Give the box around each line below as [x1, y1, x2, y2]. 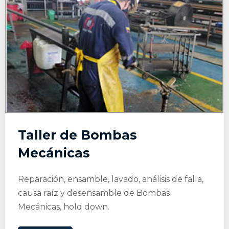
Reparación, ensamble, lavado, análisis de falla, [18, 174, 203, 184]
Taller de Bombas [18, 127, 137, 143]
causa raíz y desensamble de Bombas [18, 188, 170, 198]
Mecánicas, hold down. [18, 201, 109, 212]
